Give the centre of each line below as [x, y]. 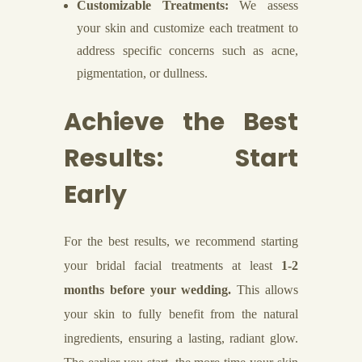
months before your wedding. [148, 290]
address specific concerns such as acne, [187, 51]
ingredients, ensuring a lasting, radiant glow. [181, 338]
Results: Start [181, 158]
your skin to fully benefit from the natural [181, 314]
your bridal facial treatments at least [173, 265]
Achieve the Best [181, 122]
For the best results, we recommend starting [181, 241]
